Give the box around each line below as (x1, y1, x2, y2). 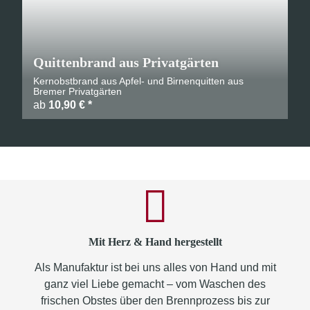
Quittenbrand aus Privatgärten (33, 55, 219, 70)
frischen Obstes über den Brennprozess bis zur (40, 295, 270, 307)
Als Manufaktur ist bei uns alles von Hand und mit (34, 262, 276, 273)
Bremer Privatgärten (33, 86, 122, 97)
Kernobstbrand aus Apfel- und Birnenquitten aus (33, 75, 244, 86)
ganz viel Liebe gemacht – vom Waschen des (44, 278, 266, 290)
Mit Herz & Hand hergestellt (88, 236, 222, 248)
